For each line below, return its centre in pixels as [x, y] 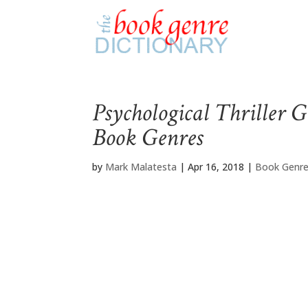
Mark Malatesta [141, 167]
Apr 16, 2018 [216, 167]
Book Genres [148, 138]
